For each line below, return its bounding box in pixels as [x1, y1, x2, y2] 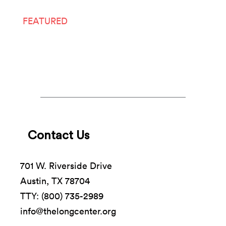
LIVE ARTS [23, 40, 67, 52]
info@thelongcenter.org [20, 205, 116, 217]
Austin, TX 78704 [20, 175, 90, 187]
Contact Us [28, 129, 89, 142]
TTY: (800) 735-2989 [20, 190, 103, 202]
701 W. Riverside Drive [20, 159, 112, 172]
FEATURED [23, 15, 68, 27]
